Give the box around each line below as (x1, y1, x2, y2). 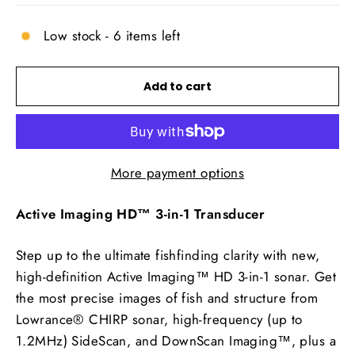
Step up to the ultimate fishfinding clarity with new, (16, 245, 320, 265)
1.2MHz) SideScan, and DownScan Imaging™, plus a (16, 330, 336, 350)
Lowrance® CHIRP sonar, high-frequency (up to (16, 309, 303, 329)
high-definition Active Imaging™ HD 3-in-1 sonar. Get (16, 266, 337, 286)
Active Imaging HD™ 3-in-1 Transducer (16, 204, 265, 223)
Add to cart (143, 78, 212, 94)
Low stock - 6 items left (44, 25, 181, 45)
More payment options (110, 162, 245, 182)
